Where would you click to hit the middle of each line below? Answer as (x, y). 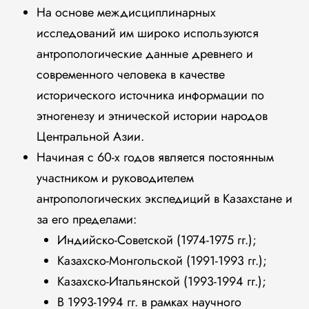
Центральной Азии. (90, 137)
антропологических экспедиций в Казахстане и (164, 199)
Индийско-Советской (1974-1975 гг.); (157, 240)
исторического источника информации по (150, 95)
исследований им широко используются (147, 33)
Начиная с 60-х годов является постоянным (155, 157)
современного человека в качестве (130, 74)
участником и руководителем (115, 178)
